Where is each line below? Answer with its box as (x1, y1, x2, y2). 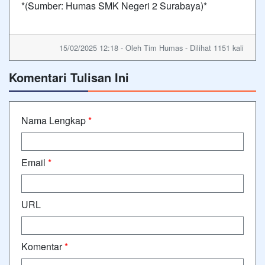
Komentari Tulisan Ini (9, 68, 129, 86)
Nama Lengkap (21, 113, 88, 127)
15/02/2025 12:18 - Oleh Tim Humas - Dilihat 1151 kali (59, 41, 244, 53)
